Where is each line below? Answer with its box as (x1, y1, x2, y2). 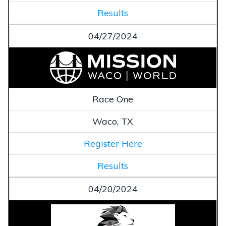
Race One (92, 93, 133, 105)
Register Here (83, 137, 142, 149)
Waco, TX (92, 115, 133, 127)
